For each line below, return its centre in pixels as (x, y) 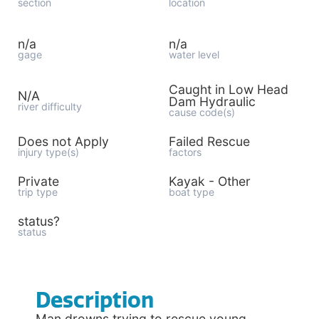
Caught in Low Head (228, 89)
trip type (38, 192)
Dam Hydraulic (212, 101)
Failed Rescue (209, 141)
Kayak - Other (209, 181)
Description (95, 300)
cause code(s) (202, 112)
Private (38, 181)
